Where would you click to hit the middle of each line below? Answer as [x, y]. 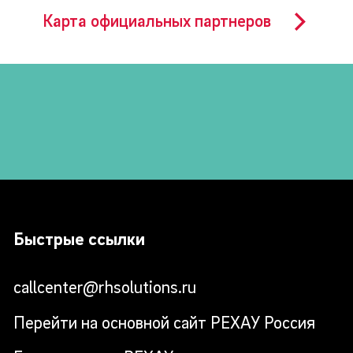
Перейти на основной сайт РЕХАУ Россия [164, 321]
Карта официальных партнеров [156, 20]
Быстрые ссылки [79, 238]
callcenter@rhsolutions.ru [104, 287]
